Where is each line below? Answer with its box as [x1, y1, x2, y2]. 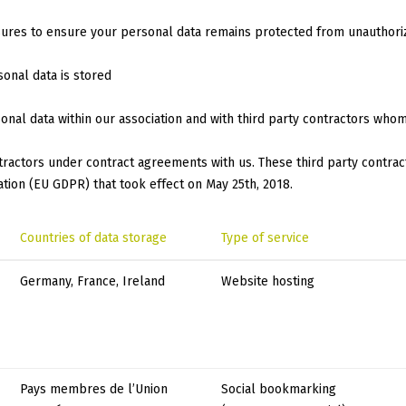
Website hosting [221, 274, 314, 290]
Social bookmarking [221, 382, 336, 398]
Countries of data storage [20, 230, 167, 246]
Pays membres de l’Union [20, 382, 168, 398]
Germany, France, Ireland [20, 274, 165, 290]
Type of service [221, 230, 309, 246]
